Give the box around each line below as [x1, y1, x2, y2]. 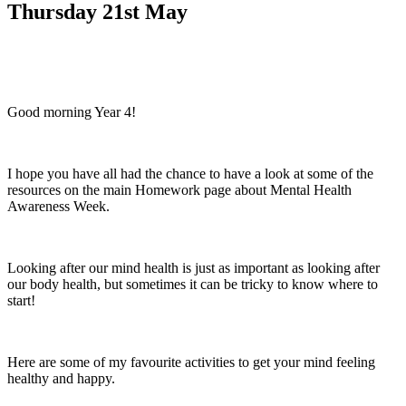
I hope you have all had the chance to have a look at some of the [7, 165, 373, 181]
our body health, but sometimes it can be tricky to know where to [7, 275, 378, 292]
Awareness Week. [7, 198, 113, 214]
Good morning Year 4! [7, 103, 136, 120]
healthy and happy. [7, 370, 115, 386]
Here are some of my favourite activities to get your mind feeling [7, 353, 375, 370]
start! [7, 292, 35, 308]
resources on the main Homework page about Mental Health [7, 181, 352, 198]
